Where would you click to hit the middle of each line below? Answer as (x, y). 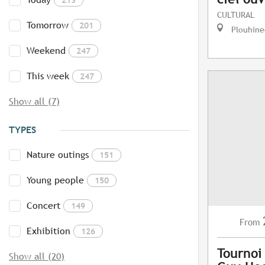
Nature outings (58, 155)
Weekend (46, 51)
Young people (55, 180)
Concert (43, 206)
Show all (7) (34, 102)
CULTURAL (236, 15)
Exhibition (49, 231)
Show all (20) (37, 257)
